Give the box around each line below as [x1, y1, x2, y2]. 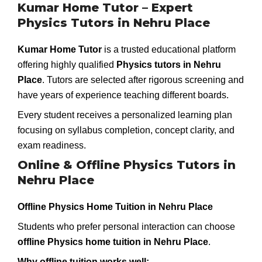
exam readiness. [18, 140, 86, 150]
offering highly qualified [18, 59, 116, 70]
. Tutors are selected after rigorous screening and [42, 74, 244, 85]
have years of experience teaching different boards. [18, 89, 229, 100]
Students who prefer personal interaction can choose [18, 222, 235, 232]
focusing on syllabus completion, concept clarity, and [18, 125, 235, 135]
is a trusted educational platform [102, 44, 236, 54]
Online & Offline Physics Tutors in [18, 158, 236, 173]
